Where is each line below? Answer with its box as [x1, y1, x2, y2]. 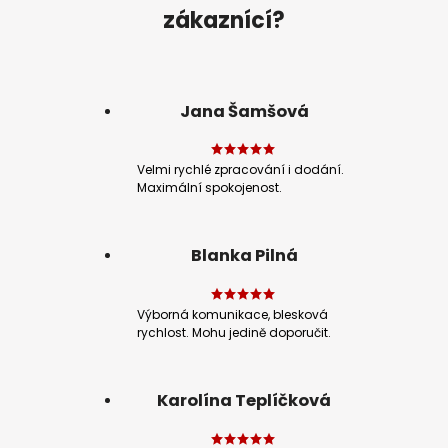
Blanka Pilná [190, 244, 298, 268]
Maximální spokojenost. [137, 179, 282, 197]
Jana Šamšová [179, 99, 309, 123]
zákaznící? [163, 5, 285, 37]
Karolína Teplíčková [157, 389, 331, 413]
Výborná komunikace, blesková [137, 305, 328, 323]
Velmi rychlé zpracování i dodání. [137, 161, 344, 179]
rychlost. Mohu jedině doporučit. [137, 323, 331, 341]
